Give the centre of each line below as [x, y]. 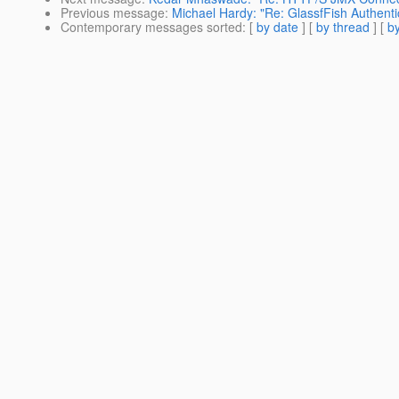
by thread [343, 27]
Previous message [113, 13]
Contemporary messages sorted [151, 27]
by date [277, 27]
